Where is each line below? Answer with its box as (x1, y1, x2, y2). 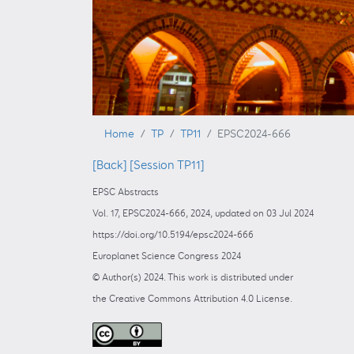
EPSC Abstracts (92, 186, 159, 199)
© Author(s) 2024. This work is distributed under (92, 272, 293, 284)
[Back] (92, 157, 127, 173)
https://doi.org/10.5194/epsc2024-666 (92, 229, 254, 242)
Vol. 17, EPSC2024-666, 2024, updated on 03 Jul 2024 (92, 208, 314, 220)
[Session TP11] (130, 157, 205, 173)
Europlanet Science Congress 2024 (92, 250, 241, 263)
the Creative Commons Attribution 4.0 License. (92, 293, 292, 306)
